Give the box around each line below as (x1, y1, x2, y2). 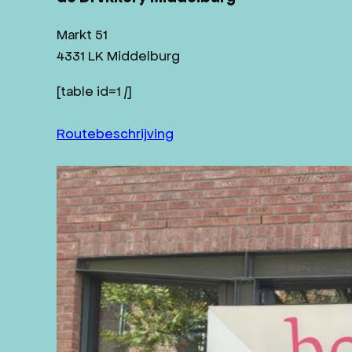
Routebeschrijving (57, 126, 174, 142)
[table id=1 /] (57, 83, 132, 100)
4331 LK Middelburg (57, 48, 180, 64)
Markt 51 (57, 27, 108, 43)
